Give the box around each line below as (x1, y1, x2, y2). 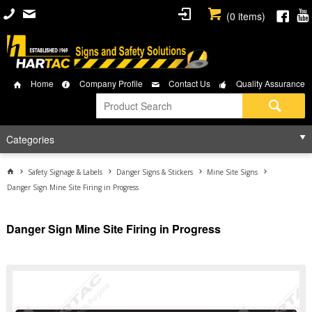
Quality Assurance (236, 77, 305, 89)
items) (235, 9, 265, 23)
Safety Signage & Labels (28, 167, 102, 177)
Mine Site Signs (207, 167, 258, 177)
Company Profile (79, 77, 143, 89)
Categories (6, 132, 54, 146)
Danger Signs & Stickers (116, 167, 193, 177)
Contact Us (169, 77, 210, 89)
